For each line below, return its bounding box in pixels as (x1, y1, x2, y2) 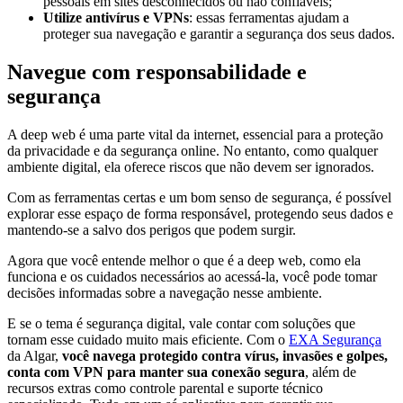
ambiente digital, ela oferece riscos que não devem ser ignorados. (7, 158, 374, 175)
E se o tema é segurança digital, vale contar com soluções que (7, 315, 355, 331)
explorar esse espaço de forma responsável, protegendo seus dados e (7, 205, 393, 221)
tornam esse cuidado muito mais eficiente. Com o (7, 331, 289, 347)
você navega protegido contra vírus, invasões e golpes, (58, 347, 388, 363)
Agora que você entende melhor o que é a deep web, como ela (7, 252, 361, 268)
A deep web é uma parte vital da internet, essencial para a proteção (7, 126, 383, 142)
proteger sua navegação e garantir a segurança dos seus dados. (43, 26, 395, 41)
